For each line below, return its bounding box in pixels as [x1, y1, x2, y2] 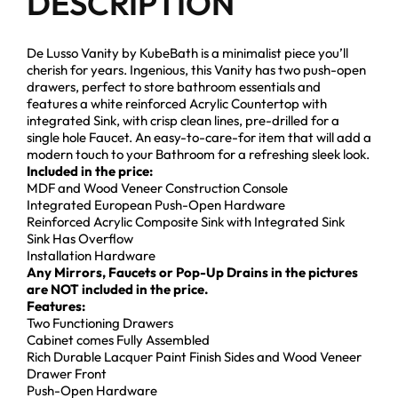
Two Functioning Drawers [27, 314, 173, 332]
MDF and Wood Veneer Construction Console [27, 179, 288, 197]
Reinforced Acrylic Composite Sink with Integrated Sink [27, 213, 345, 231]
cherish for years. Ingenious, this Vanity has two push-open [27, 61, 366, 79]
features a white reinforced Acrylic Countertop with [27, 95, 327, 113]
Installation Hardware [27, 247, 155, 265]
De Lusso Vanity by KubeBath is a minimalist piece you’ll [27, 44, 348, 62]
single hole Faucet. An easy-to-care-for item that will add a [27, 129, 371, 147]
